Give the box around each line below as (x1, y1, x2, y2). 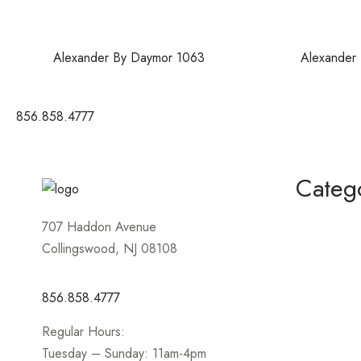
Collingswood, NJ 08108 (42, 239, 177, 258)
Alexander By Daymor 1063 (53, 48, 205, 67)
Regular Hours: (42, 322, 125, 341)
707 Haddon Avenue (42, 217, 156, 236)
